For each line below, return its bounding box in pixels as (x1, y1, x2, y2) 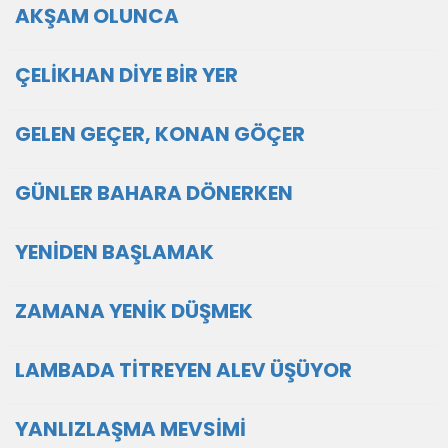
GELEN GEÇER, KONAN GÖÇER (15, 120, 305, 148)
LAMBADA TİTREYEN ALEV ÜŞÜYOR (15, 356, 352, 384)
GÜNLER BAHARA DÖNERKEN (15, 179, 293, 207)
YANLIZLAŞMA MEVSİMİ (15, 415, 246, 443)
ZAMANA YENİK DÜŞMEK (15, 297, 253, 325)
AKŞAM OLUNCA (15, 2, 179, 30)
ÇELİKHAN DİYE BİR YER (15, 61, 238, 89)
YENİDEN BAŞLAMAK (15, 238, 214, 266)
